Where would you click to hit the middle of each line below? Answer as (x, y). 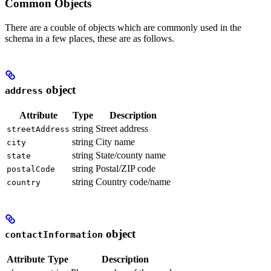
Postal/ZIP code (126, 168)
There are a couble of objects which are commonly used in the (123, 27)
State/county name (131, 155)
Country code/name (133, 181)
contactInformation (54, 235)
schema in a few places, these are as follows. (90, 38)
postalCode (31, 169)
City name (115, 142)
